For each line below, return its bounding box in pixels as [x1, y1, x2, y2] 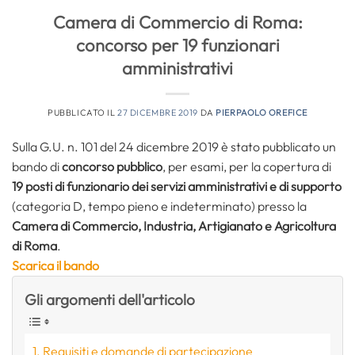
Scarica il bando [12, 257, 99, 273]
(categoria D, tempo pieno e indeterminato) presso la [12, 197, 307, 214]
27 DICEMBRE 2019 [117, 106, 199, 118]
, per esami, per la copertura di [162, 158, 331, 174]
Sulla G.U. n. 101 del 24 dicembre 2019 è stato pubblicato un [12, 138, 336, 155]
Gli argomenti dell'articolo [25, 289, 195, 309]
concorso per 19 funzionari [75, 33, 280, 56]
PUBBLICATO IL [48, 106, 118, 118]
